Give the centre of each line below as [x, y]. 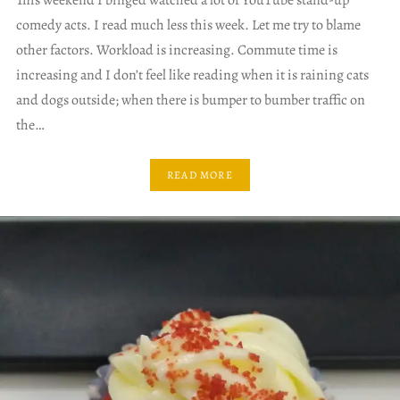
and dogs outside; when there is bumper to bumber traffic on [190, 100]
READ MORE [200, 175]
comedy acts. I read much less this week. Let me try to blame [188, 25]
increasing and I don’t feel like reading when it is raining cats [192, 75]
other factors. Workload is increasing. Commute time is [176, 50]
